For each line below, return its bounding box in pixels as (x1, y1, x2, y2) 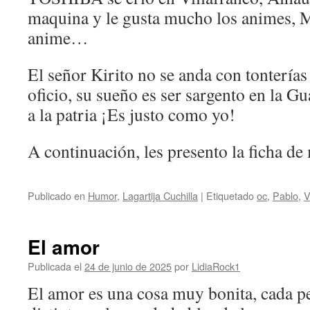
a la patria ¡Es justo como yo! (28, 102, 235, 126)
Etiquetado (206, 188, 254, 203)
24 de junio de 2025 (84, 259, 172, 273)
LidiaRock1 (192, 259, 240, 273)
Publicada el (28, 259, 82, 273)
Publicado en (28, 188, 85, 203)
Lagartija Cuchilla (122, 188, 198, 203)
